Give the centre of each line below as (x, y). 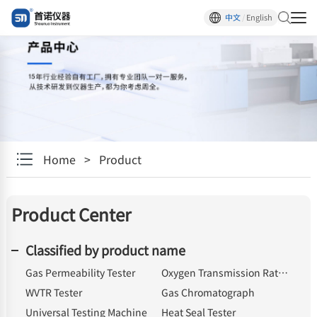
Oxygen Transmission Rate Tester (283, 272)
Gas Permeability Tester (80, 272)
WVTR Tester (53, 292)
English (259, 17)
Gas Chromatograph (208, 292)
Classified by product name (105, 250)
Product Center (71, 214)
